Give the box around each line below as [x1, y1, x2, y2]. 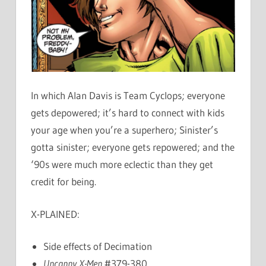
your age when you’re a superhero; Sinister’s [31, 123, 218, 137]
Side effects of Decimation [43, 240, 153, 253]
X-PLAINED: [31, 207, 80, 220]
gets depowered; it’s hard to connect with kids [31, 106, 224, 119]
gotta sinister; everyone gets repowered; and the [31, 141, 235, 154]
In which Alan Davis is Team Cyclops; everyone [31, 89, 225, 102]
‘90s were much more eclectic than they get [31, 158, 213, 171]
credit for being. [31, 175, 96, 188]
